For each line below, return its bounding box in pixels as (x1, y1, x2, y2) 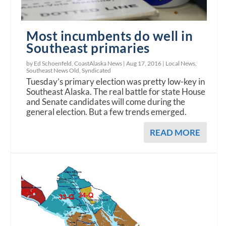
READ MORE (149, 127, 200, 138)
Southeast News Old (26, 67, 80, 75)
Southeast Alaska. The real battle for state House (26, 86, 206, 97)
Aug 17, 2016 (126, 60, 162, 68)
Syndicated (82, 67, 111, 75)
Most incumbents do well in (26, 28, 193, 44)
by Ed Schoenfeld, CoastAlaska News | (26, 60, 127, 68)
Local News (165, 60, 196, 68)
